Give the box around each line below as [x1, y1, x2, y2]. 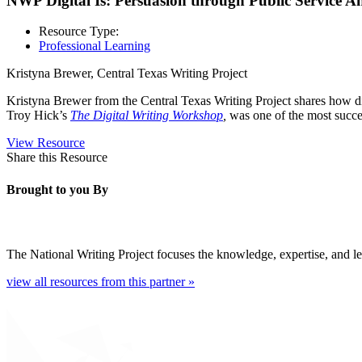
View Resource [6, 136, 85, 150]
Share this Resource [6, 150, 107, 165]
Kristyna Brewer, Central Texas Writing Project [6, 66, 247, 81]
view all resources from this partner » [6, 274, 195, 288]
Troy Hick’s [6, 108, 70, 123]
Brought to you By [6, 182, 108, 196]
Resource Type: [39, 24, 119, 39]
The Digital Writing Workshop [70, 108, 223, 123]
